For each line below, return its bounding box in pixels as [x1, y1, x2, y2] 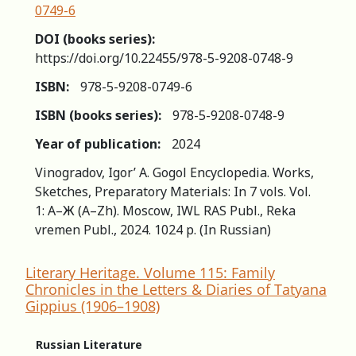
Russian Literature [36, 336, 142, 352]
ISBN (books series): [35, 106, 161, 124]
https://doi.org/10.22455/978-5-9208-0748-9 [35, 48, 293, 67]
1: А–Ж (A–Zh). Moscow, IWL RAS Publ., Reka [35, 201, 296, 219]
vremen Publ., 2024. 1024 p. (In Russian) [35, 220, 271, 238]
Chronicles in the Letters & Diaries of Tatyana [25, 279, 327, 299]
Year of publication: [35, 134, 161, 153]
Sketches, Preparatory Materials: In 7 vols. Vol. [35, 182, 311, 200]
